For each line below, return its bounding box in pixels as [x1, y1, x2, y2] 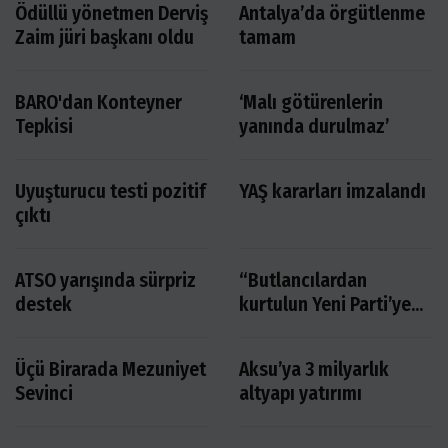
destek [15, 292, 72, 316]
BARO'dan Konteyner [15, 90, 182, 114]
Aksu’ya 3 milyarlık [239, 357, 389, 381]
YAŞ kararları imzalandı [239, 179, 426, 203]
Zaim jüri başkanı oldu [15, 25, 194, 49]
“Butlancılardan [239, 268, 367, 292]
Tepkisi [15, 114, 73, 138]
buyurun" [239, 316, 313, 340]
